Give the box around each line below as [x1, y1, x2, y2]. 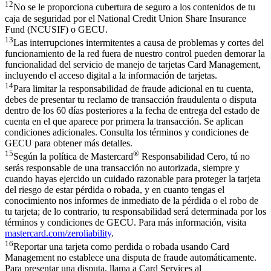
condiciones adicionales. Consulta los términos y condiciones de [5, 127, 249, 138]
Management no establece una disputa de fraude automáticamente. [5, 252, 256, 263]
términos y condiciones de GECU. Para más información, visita [5, 217, 246, 227]
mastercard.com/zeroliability [5, 227, 111, 238]
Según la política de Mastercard [13, 151, 133, 162]
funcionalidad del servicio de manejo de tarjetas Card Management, [5, 59, 261, 70]
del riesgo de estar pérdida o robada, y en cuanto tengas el [5, 184, 224, 195]
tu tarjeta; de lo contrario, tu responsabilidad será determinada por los [5, 206, 266, 217]
